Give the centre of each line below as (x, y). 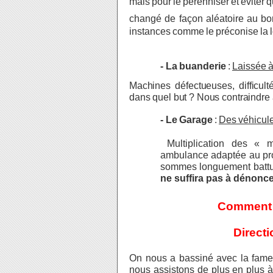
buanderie (203, 66)
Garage (196, 120)
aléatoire (225, 19)
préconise (237, 31)
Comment (211, 206)
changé (145, 19)
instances (150, 31)
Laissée (249, 66)
